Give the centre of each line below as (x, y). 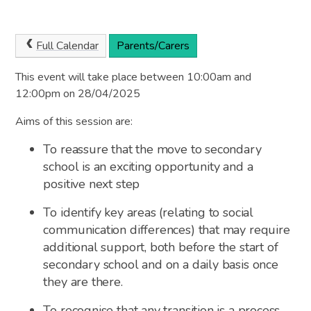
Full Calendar (67, 46)
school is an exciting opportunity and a (148, 166)
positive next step (92, 184)
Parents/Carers (153, 46)
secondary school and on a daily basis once (161, 264)
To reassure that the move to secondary (152, 149)
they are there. (83, 281)
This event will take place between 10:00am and (134, 77)
